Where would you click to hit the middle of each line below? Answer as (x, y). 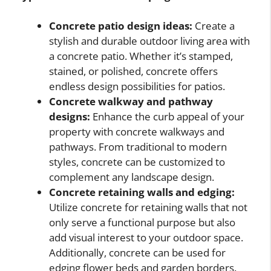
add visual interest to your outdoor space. (146, 238)
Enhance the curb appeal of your (167, 117)
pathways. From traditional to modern (138, 147)
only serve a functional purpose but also (142, 223)
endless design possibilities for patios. (137, 87)
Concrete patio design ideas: (121, 26)
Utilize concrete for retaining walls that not (148, 207)
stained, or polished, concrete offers (133, 71)
